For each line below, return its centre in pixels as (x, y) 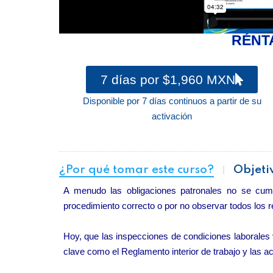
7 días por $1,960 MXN (168, 80)
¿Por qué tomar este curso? (136, 170)
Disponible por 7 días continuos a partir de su (172, 101)
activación (172, 116)
